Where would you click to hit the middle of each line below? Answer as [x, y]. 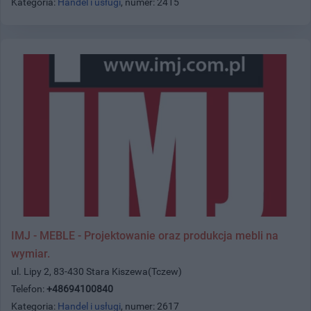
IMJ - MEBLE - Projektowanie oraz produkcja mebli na [145, 235]
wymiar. [31, 253]
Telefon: [29, 288]
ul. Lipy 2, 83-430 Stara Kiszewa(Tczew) [96, 271]
